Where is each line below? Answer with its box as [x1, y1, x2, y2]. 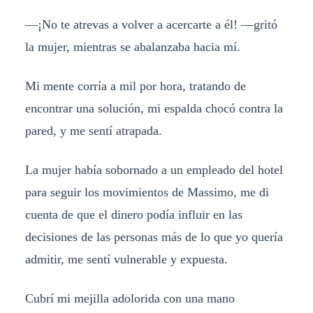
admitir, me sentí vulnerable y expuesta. [24, 252, 228, 266]
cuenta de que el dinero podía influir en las [24, 207, 242, 221]
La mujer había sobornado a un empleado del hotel [24, 162, 283, 177]
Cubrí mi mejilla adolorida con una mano [24, 291, 235, 305]
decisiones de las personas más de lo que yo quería [24, 229, 283, 244]
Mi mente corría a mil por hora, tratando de [24, 78, 246, 93]
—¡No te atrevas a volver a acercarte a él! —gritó [24, 17, 277, 32]
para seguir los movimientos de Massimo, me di [24, 184, 269, 199]
